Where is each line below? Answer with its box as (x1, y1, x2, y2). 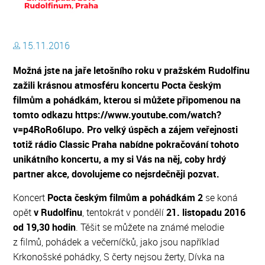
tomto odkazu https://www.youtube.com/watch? (13, 108, 222, 121)
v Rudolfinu (34, 206, 83, 219)
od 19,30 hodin (13, 221, 76, 234)
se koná (203, 191, 238, 204)
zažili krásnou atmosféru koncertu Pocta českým (13, 79, 222, 92)
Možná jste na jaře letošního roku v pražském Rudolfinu (13, 64, 250, 77)
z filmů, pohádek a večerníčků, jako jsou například (13, 235, 220, 248)
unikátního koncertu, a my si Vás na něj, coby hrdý (13, 153, 227, 166)
